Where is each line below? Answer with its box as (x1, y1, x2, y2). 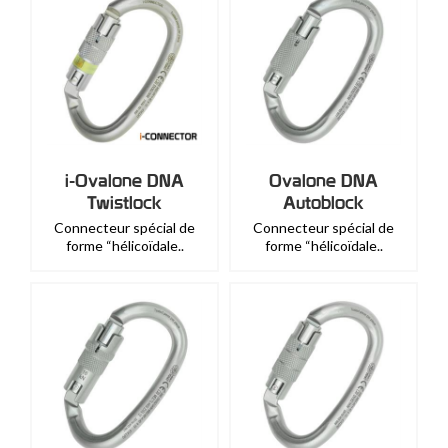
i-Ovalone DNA (65, 170, 184, 191)
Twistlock (87, 192, 162, 213)
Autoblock (283, 192, 364, 213)
